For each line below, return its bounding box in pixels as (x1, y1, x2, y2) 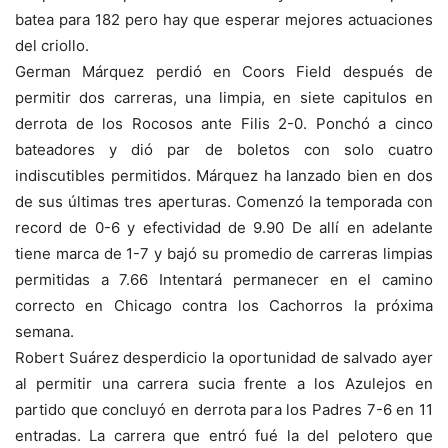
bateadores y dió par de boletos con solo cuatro (15, 140, 433, 160)
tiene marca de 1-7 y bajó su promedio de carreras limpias (15, 244, 433, 264)
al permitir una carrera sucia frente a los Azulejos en (15, 374, 433, 394)
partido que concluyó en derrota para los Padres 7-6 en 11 (15, 400, 433, 420)
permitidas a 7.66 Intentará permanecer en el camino (15, 270, 433, 290)
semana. (15, 322, 78, 342)
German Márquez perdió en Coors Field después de (15, 62, 433, 82)
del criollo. (15, 36, 93, 56)
